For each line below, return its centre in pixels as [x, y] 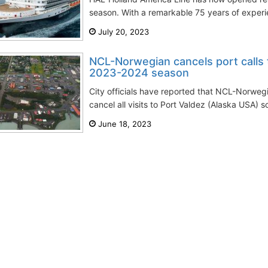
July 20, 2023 [122, 32]
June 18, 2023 [124, 124]
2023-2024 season [139, 73]
